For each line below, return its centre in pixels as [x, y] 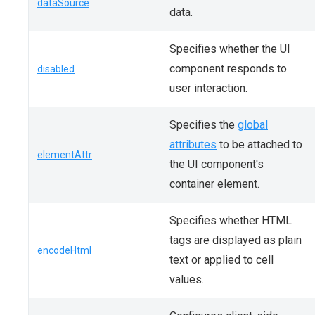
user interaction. [208, 88]
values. [187, 279]
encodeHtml [64, 250]
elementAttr [65, 155]
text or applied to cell [221, 260]
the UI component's [217, 164]
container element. [214, 184]
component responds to [228, 69]
